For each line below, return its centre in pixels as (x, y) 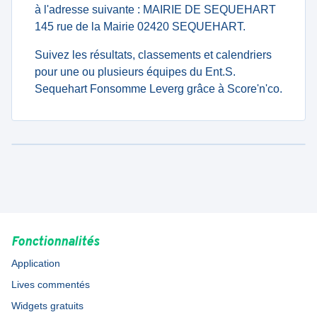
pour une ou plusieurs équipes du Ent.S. (135, 72)
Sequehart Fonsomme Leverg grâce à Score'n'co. (158, 89)
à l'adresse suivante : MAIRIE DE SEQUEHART (155, 10)
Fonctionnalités (55, 242)
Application (36, 263)
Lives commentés (51, 284)
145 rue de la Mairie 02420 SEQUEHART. (140, 27)
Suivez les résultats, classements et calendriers (153, 55)
